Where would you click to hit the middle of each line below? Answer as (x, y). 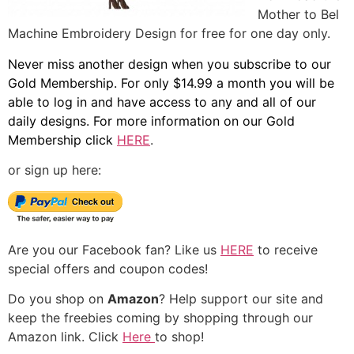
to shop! (179, 337)
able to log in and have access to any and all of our (162, 102)
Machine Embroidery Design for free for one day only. (169, 34)
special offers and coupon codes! (108, 268)
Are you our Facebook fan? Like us (114, 249)
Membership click (60, 139)
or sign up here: (55, 170)
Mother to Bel (298, 15)
